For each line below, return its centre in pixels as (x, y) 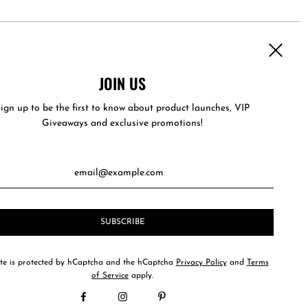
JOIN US (122, 83)
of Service (110, 275)
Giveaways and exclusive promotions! (122, 123)
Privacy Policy (201, 262)
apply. (141, 275)
